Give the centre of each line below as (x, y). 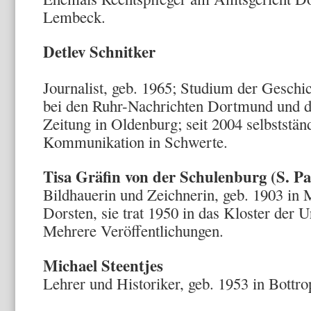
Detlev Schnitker (99, 51)
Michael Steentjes (103, 265)
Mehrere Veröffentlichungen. (133, 230)
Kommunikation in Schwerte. (135, 142)
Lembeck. (74, 17)
